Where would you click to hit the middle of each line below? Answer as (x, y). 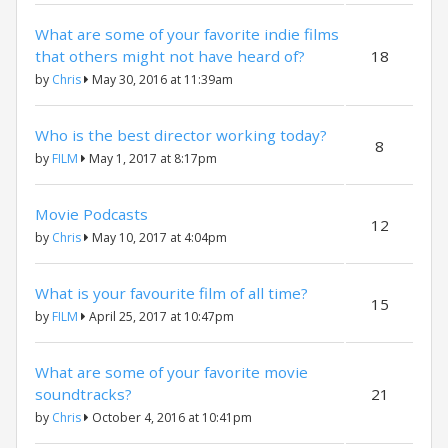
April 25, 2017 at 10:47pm (160, 316)
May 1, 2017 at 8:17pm (151, 158)
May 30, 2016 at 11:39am (161, 79)
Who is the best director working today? (181, 135)
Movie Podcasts (91, 214)
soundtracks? (83, 394)
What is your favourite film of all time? (171, 293)
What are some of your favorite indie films (187, 34)
